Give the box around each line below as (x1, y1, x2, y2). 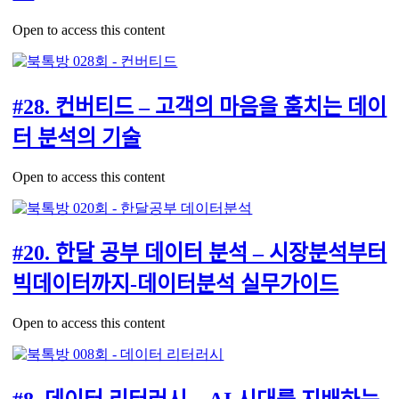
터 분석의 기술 (12, 126, 142, 150)
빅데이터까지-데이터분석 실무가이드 (12, 273, 339, 297)
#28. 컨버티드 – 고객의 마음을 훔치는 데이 (12, 94, 387, 118)
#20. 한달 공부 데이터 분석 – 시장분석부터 (12, 241, 387, 265)
